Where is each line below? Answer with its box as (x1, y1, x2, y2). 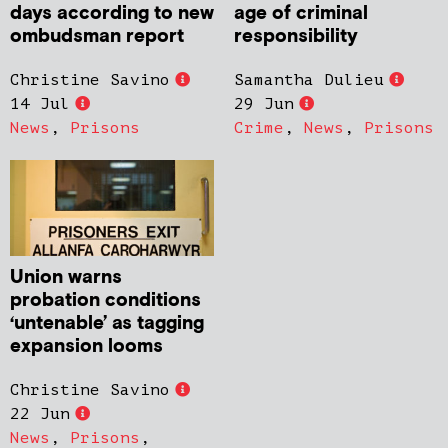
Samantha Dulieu (234, 70, 384, 89)
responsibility (234, 23, 358, 49)
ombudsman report (10, 23, 184, 49)
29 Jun (234, 94, 294, 113)
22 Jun (10, 404, 70, 423)
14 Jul (10, 94, 70, 113)
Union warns (10, 264, 122, 290)
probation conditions (10, 287, 201, 313)
